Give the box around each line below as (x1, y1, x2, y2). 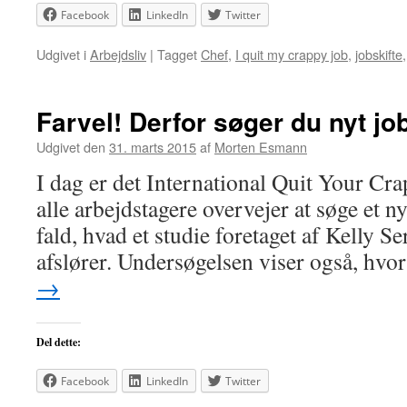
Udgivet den (36, 137, 105, 156)
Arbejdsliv (90, 45, 146, 64)
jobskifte (355, 45, 402, 64)
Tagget (157, 45, 197, 64)
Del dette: (36, 334, 81, 350)
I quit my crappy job (235, 45, 348, 64)
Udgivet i (36, 45, 86, 64)
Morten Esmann (214, 137, 307, 156)
